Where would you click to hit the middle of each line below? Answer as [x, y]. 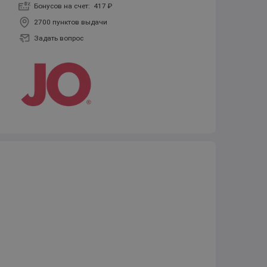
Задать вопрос [59, 38]
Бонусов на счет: [64, 6]
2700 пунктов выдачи [71, 22]
